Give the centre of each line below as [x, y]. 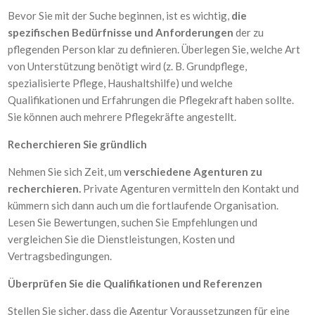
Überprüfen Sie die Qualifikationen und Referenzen [135, 283]
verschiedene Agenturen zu [193, 172]
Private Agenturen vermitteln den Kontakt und [190, 188]
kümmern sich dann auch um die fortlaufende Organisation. [143, 205]
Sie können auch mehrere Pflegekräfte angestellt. [122, 117]
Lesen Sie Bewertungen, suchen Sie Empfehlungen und [133, 222]
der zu [250, 32]
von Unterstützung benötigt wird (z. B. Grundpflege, [128, 66]
